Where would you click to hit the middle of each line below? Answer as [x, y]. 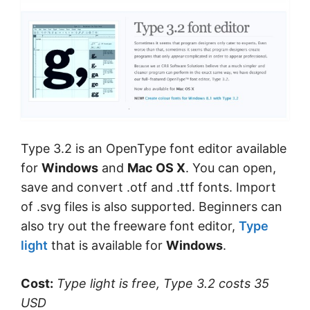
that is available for [107, 245]
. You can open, [231, 167]
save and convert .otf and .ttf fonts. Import [148, 187]
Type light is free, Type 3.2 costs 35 [163, 283]
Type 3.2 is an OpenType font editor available [154, 148]
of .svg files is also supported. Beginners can [152, 206]
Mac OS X [156, 167]
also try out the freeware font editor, [130, 226]
